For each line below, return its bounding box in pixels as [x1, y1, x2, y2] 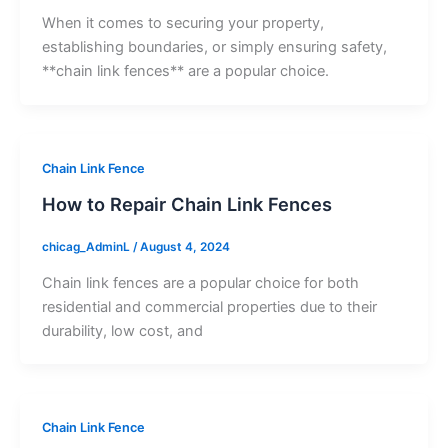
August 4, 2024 [139, 240, 230, 255]
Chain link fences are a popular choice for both [41, 273, 359, 292]
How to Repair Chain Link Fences [41, 192, 332, 215]
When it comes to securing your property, [41, 13, 324, 32]
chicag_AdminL [41, 240, 133, 255]
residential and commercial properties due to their [41, 297, 377, 316]
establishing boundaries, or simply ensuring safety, [41, 37, 387, 56]
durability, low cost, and [41, 321, 203, 340]
